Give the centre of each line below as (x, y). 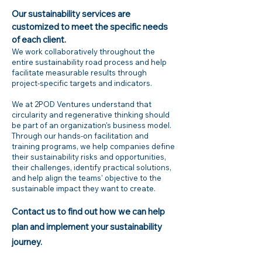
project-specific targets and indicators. (82, 83)
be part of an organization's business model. (92, 125)
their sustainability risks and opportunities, (89, 157)
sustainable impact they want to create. (84, 188)
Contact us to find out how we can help (88, 211)
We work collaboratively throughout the (83, 51)
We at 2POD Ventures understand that (82, 104)
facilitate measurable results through (79, 73)
